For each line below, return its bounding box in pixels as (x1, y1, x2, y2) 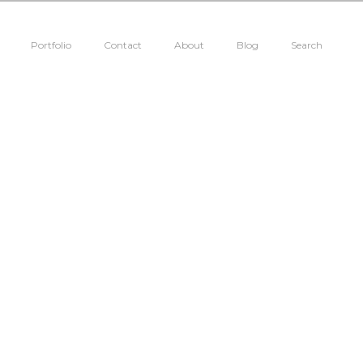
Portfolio (31, 39, 71, 51)
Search (291, 39, 322, 51)
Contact (104, 39, 142, 51)
